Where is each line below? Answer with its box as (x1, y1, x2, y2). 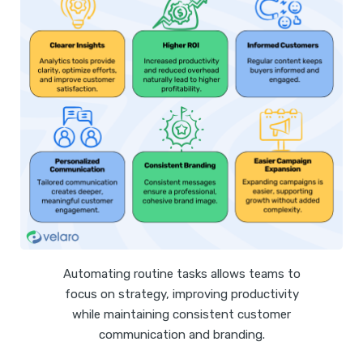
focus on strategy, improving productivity (64, 286, 299, 301)
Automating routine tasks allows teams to (62, 266, 301, 281)
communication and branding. (98, 327, 265, 342)
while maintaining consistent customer (72, 306, 291, 322)
